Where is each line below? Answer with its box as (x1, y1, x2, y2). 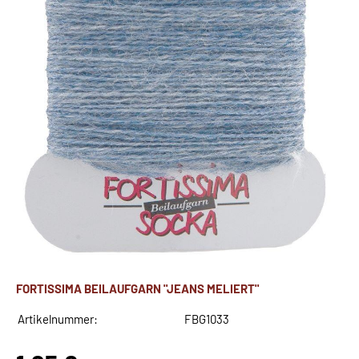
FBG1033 (184, 312, 229, 327)
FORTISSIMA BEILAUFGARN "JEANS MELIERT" (16, 281, 259, 296)
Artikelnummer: (18, 312, 98, 327)
